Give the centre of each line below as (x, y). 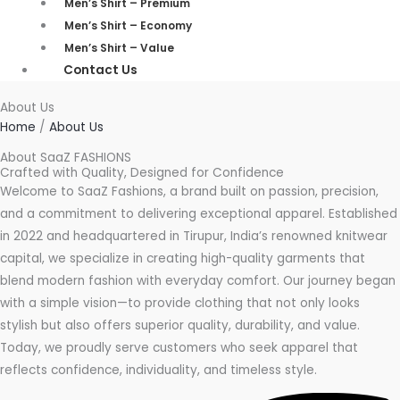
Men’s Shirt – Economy (128, 25)
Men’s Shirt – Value (119, 47)
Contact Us (101, 70)
